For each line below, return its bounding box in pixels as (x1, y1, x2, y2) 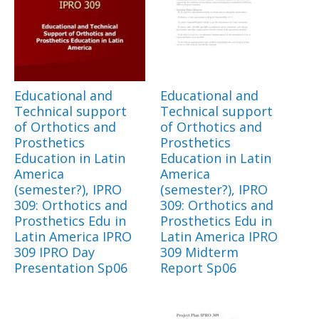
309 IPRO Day (14, 244, 95, 261)
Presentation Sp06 (14, 259, 127, 277)
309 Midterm (160, 244, 239, 261)
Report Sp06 (160, 259, 236, 277)
